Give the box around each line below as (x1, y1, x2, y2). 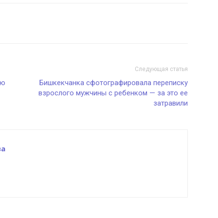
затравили (153, 99, 188, 108)
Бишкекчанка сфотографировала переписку (39, 78, 188, 87)
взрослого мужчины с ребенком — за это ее (38, 89, 188, 97)
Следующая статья (135, 66, 188, 73)
